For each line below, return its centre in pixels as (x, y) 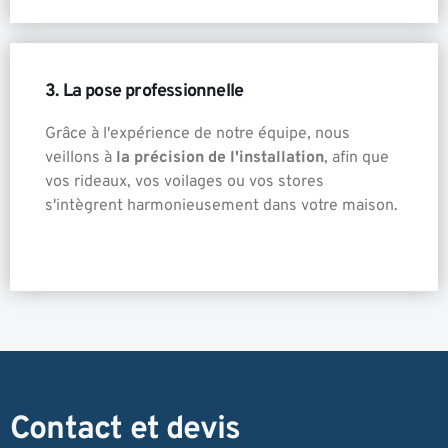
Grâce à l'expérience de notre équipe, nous (197, 133)
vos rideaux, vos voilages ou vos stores (184, 181)
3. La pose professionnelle (144, 91)
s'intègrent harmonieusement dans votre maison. (221, 205)
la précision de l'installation (220, 157)
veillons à (80, 157)
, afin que (356, 157)
